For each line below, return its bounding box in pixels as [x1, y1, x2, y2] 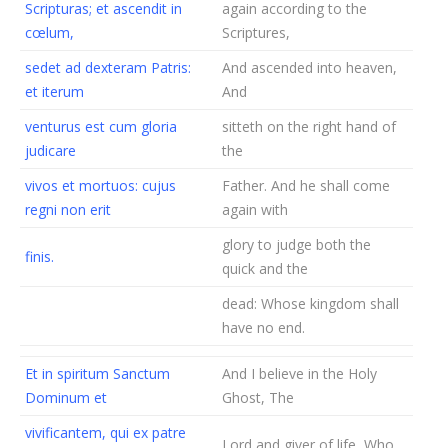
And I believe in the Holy [222, 364, 377, 383]
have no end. [222, 318, 305, 337]
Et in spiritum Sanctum [25, 364, 170, 383]
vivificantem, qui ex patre [25, 423, 186, 442]
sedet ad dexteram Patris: [25, 58, 191, 77]
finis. [25, 247, 54, 266]
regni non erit [25, 200, 111, 219]
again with [222, 200, 288, 219]
